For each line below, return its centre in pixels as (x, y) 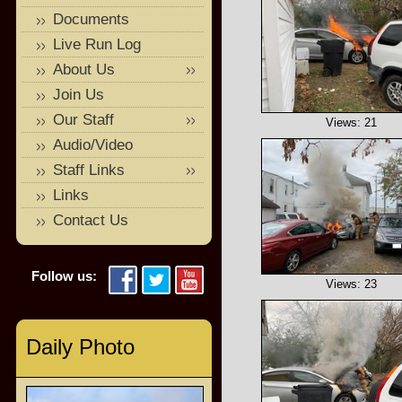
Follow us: (64, 276)
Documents (91, 19)
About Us (84, 70)
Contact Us (91, 220)
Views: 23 (352, 284)
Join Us (79, 95)
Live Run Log (97, 44)
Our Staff (83, 120)
